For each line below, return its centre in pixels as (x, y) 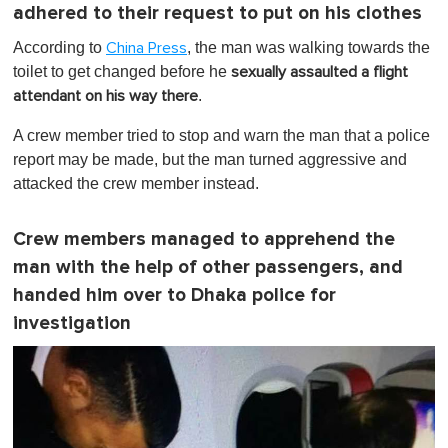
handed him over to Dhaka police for (174, 296)
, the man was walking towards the (308, 48)
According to (59, 48)
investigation (72, 324)
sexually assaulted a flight (319, 72)
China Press (146, 48)
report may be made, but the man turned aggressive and (210, 160)
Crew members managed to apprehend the (204, 240)
